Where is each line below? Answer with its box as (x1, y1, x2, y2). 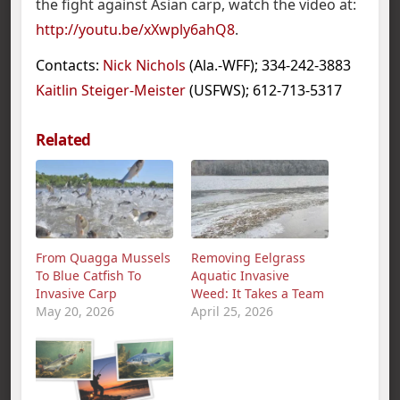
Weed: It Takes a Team (191, 284, 324, 302)
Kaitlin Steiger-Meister (36, 79, 186, 100)
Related (36, 129, 91, 150)
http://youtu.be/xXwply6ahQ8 (36, 19, 235, 39)
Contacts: (36, 54, 103, 75)
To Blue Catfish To (36, 266, 141, 284)
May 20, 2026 (36, 302, 114, 320)
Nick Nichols (103, 54, 186, 75)
